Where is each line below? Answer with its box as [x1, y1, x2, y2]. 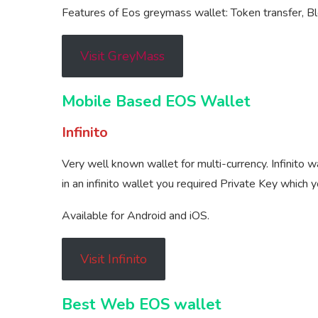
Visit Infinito [79, 251, 147, 268]
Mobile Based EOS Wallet [62, 91, 251, 113]
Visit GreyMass [79, 48, 165, 65]
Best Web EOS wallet [62, 294, 221, 316]
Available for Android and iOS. [62, 208, 209, 224]
